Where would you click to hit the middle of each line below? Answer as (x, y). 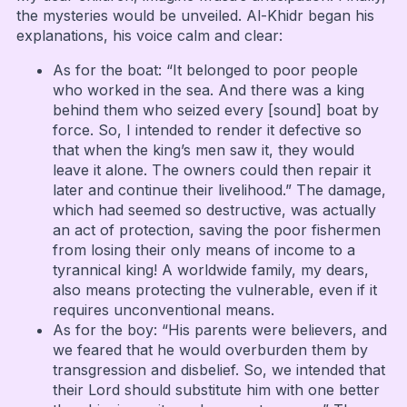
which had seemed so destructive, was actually (214, 209)
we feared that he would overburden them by (210, 349)
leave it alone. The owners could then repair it (211, 169)
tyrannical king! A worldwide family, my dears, (210, 269)
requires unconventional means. (163, 309)
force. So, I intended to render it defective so (207, 129)
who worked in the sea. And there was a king (208, 89)
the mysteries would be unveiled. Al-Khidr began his (195, 15)
